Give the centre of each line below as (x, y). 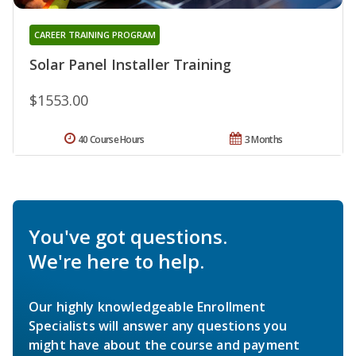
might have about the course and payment (164, 345)
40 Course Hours (111, 140)
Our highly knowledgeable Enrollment (147, 307)
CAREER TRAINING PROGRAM (95, 35)
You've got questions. (128, 237)
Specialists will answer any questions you (158, 326)
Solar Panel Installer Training (130, 65)
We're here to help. (116, 261)
